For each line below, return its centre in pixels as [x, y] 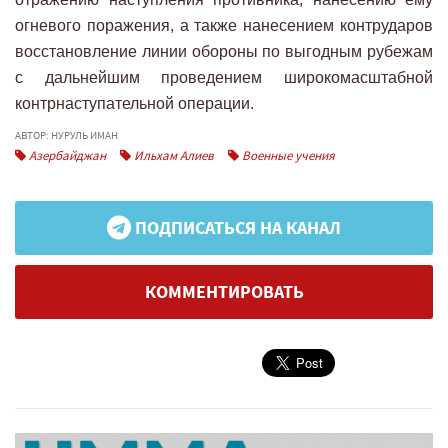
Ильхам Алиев [172, 155]
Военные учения [287, 155]
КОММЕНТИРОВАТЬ [224, 291]
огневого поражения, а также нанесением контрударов [224, 25]
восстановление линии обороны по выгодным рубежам [224, 51]
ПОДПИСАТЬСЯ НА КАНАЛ [236, 227]
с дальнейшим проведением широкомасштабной [224, 77]
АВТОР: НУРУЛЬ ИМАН [66, 134]
